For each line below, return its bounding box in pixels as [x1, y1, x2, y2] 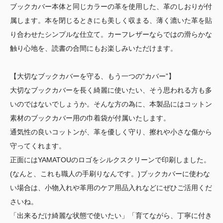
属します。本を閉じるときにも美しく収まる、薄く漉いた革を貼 [10, 16, 212, 25]
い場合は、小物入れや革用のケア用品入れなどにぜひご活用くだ [10, 184, 212, 192]
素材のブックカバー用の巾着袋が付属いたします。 [10, 114, 170, 122]
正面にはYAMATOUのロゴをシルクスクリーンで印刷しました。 [10, 156, 211, 164]
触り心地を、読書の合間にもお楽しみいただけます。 [10, 44, 177, 53]
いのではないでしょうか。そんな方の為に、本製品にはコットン [10, 100, 212, 109]
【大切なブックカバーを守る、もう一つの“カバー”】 [10, 72, 175, 81]
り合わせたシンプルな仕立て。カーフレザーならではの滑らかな [10, 30, 212, 39]
